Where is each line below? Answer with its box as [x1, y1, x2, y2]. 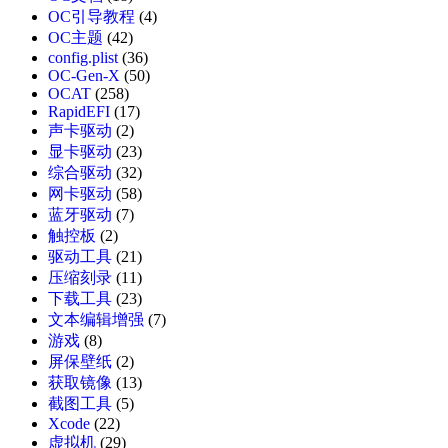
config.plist [48, 49, 118, 67]
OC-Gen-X [48, 67, 120, 85]
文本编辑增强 [48, 311, 144, 329]
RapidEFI [48, 103, 110, 121]
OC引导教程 [48, 8, 135, 26]
